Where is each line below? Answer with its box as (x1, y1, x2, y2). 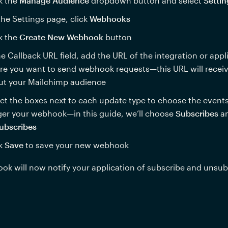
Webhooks (89, 14, 130, 23)
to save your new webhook (25, 140, 129, 150)
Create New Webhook (19, 32, 103, 42)
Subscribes (175, 108, 218, 118)
